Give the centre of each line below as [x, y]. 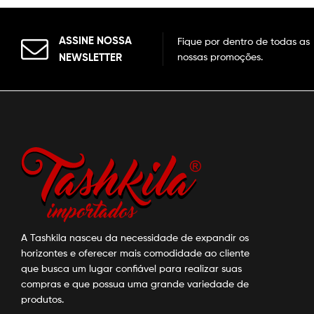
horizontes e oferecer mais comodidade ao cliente [135, 253]
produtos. [42, 299]
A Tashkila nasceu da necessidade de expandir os [135, 238]
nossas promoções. [220, 57]
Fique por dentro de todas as [244, 41]
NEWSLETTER [90, 57]
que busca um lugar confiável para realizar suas [131, 268]
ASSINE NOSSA [95, 41]
